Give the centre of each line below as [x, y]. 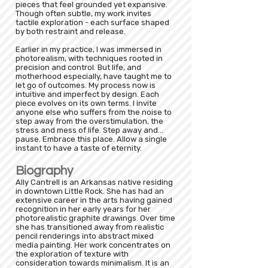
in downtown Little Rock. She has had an [90, 191]
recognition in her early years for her [83, 209]
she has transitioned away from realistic [90, 227]
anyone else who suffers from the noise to [94, 112]
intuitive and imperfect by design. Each [87, 94]
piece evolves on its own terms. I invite [86, 103]
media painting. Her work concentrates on [93, 245]
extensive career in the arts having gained [94, 200]
